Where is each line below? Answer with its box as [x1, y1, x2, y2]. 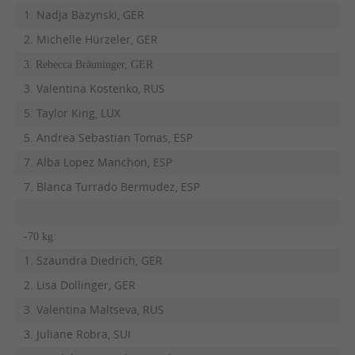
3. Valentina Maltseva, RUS [23, 302, 164, 317]
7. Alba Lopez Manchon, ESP [23, 155, 172, 170]
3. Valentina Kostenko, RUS [23, 81, 165, 96]
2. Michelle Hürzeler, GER [23, 32, 158, 47]
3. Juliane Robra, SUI [23, 326, 131, 342]
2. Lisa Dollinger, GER [23, 277, 136, 292]
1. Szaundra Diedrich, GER [23, 253, 162, 268]
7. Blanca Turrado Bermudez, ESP [23, 179, 200, 194]
